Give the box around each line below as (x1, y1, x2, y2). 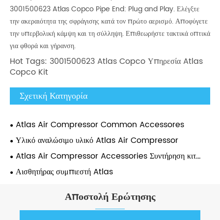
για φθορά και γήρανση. (10, 40, 76, 52)
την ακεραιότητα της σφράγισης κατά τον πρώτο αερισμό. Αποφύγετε (10, 16, 208, 27)
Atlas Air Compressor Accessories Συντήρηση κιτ (16, 150, 196, 163)
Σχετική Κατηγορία (20, 89, 87, 104)
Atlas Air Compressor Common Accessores (16, 118, 184, 132)
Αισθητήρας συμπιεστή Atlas (16, 165, 113, 179)
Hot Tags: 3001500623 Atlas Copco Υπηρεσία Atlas (10, 55, 203, 68)
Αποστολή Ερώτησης (65, 189, 155, 206)
